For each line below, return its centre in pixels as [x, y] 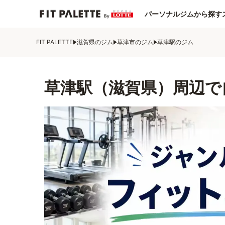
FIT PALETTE [54, 42]
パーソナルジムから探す [183, 14]
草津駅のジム [175, 42]
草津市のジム [135, 42]
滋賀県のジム [95, 42]
